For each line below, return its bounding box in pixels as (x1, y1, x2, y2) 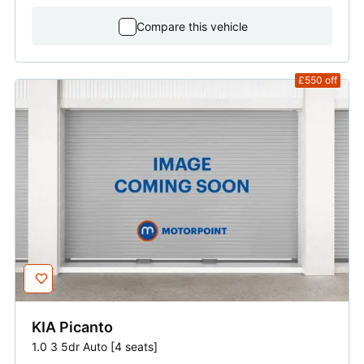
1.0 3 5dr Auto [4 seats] (32, 340, 158, 354)
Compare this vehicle (136, 19, 248, 34)
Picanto (59, 318, 113, 336)
